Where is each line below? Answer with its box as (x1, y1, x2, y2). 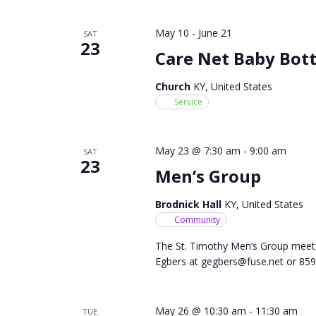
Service (174, 95, 202, 108)
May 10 (154, 25, 189, 39)
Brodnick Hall (154, 197, 224, 211)
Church (154, 79, 193, 93)
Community (174, 213, 220, 226)
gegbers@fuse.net (200, 254, 284, 268)
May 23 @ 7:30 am (154, 143, 241, 157)
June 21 (197, 25, 232, 39)
